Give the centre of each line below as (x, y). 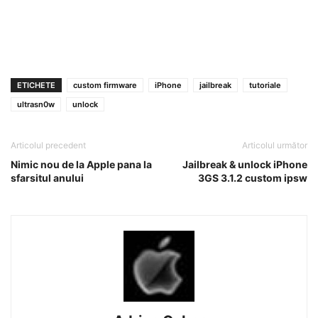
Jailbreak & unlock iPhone (245, 164)
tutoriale (265, 85)
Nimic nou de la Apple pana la (81, 164)
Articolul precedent (48, 145)
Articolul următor (275, 145)
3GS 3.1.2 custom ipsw (253, 178)
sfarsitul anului (47, 178)
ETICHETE (36, 85)
